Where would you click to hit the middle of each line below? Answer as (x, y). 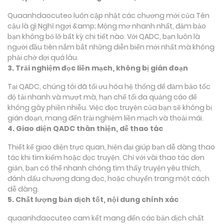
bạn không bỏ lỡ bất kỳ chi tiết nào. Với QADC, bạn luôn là (104, 36)
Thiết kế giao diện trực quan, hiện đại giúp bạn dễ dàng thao (111, 147)
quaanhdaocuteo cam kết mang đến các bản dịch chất (106, 218)
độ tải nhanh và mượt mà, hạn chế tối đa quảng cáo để (102, 97)
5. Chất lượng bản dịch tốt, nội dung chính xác (93, 199)
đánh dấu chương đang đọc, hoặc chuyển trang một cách (108, 178)
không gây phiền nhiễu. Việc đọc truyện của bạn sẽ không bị (110, 107)
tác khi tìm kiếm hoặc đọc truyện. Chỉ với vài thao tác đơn (106, 157)
